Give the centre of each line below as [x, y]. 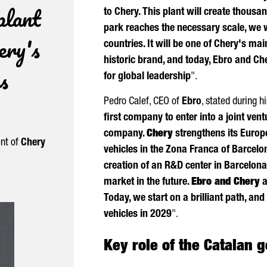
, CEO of [165, 102]
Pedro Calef [126, 102]
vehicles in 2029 [138, 215]
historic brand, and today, [158, 61]
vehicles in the [135, 150]
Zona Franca [192, 150]
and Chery [236, 182]
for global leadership [147, 77]
